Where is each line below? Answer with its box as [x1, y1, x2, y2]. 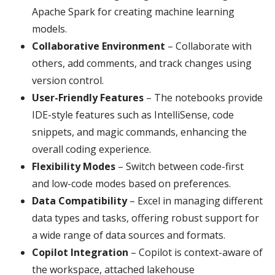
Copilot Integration [32, 245, 131, 259]
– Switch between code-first [115, 159, 244, 173]
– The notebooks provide [144, 90, 263, 104]
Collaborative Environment [32, 39, 165, 53]
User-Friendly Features [32, 90, 144, 104]
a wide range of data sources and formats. [32, 228, 225, 242]
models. [32, 21, 67, 36]
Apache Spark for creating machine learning [32, 4, 234, 18]
